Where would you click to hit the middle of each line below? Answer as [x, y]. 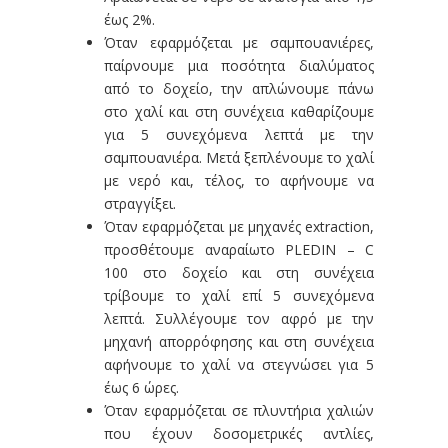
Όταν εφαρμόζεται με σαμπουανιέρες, [239, 42]
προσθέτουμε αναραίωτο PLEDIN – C [239, 249]
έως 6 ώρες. [141, 387]
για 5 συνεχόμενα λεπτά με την [239, 134]
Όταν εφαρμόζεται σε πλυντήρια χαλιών [239, 410]
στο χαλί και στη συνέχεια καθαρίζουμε [239, 111]
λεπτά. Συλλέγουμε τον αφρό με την [239, 318]
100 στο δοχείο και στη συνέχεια [239, 272]
